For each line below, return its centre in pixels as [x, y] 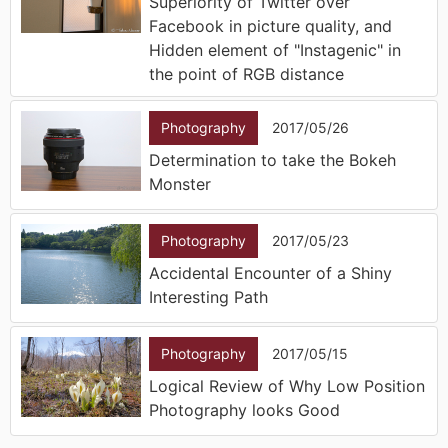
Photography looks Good [244, 409]
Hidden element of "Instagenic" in [275, 49]
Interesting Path [208, 296]
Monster [180, 183]
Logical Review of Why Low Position [287, 385]
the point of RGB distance [246, 73]
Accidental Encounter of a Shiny [270, 272]
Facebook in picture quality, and [270, 25]
